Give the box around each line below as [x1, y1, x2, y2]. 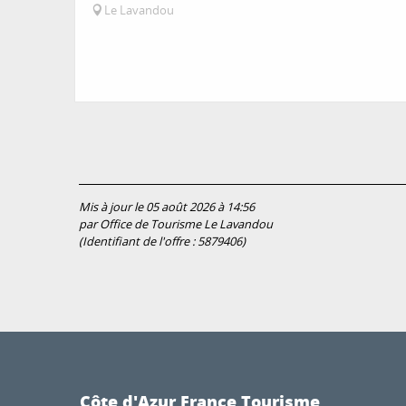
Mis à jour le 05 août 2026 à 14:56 [79, 199, 255, 215]
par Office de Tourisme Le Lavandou [79, 217, 273, 232]
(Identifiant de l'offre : [79, 234, 198, 249]
